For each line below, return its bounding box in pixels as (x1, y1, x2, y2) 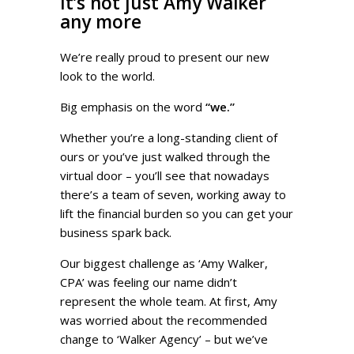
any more (60, 9, 142, 34)
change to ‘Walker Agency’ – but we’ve (60, 330, 269, 347)
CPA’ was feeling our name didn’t (60, 273, 238, 290)
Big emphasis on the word (60, 98, 206, 115)
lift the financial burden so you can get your (60, 205, 294, 221)
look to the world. (60, 67, 159, 84)
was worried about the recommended (60, 311, 268, 328)
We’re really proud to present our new (60, 48, 270, 65)
